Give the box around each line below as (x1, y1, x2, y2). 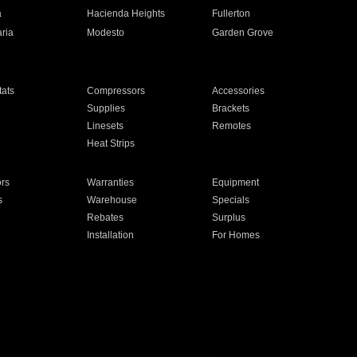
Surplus (212, 212, 246, 223)
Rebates (86, 212, 124, 223)
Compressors (86, 85, 145, 96)
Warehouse (86, 194, 137, 206)
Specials (212, 194, 250, 206)
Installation (86, 229, 134, 241)
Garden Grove (212, 27, 274, 38)
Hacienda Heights (86, 8, 165, 19)
